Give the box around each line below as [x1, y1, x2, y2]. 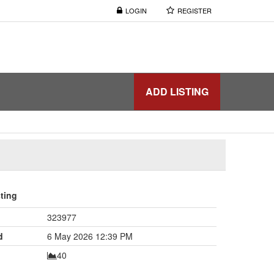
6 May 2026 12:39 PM [46, 229, 133, 242]
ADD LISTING [146, 84, 209, 98]
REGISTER [177, 6, 212, 15]
